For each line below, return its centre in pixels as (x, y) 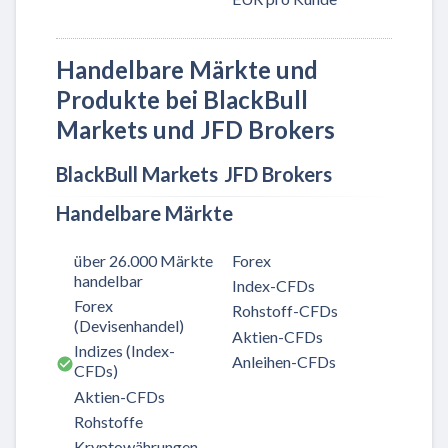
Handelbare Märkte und (187, 69)
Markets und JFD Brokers (195, 129)
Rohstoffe (108, 421)
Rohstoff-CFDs (285, 311)
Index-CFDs (273, 286)
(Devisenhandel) (129, 326)
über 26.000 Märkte (143, 260)
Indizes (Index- (124, 351)
